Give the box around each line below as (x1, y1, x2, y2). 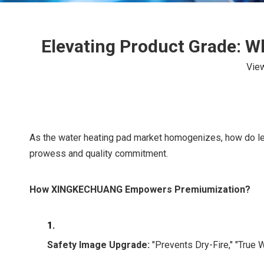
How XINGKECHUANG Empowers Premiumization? (29, 184, 250, 195)
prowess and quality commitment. (29, 148, 168, 159)
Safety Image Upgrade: (47, 239, 150, 250)
